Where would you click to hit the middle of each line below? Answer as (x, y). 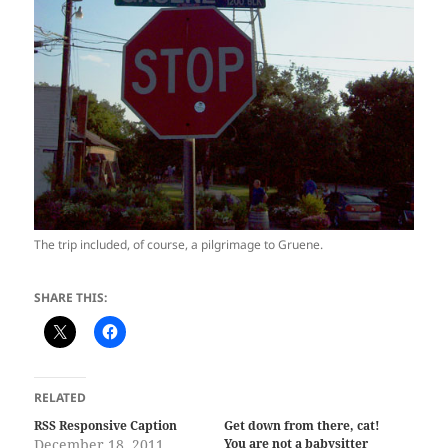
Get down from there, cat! (302, 425)
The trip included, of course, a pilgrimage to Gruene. (179, 244)
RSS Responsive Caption (106, 425)
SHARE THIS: (71, 297)
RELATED (60, 397)
